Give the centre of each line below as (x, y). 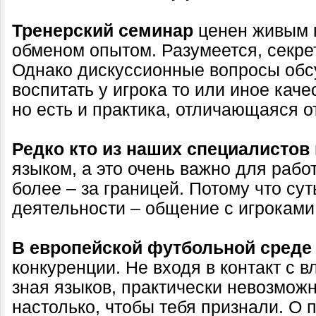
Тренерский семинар (105, 31)
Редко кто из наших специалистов (161, 149)
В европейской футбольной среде (162, 248)
